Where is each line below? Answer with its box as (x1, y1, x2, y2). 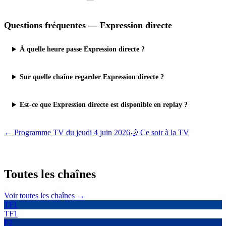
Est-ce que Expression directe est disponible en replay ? (20, 100, 188, 109)
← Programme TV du (4, 128, 76, 137)
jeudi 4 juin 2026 (76, 128, 130, 137)
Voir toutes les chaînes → (4, 191, 85, 200)
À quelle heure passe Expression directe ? (20, 45, 145, 53)
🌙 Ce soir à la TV (130, 128, 189, 137)
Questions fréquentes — (4, 20, 100, 31)
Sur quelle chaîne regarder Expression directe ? (20, 73, 164, 81)
